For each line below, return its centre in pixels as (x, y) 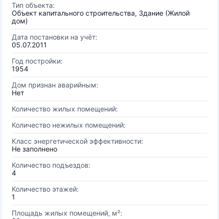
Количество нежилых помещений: (69, 125)
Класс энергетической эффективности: (77, 141)
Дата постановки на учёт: (55, 37)
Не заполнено (34, 149)
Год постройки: (37, 61)
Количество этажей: (45, 189)
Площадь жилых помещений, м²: (67, 213)
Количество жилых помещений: (65, 109)
